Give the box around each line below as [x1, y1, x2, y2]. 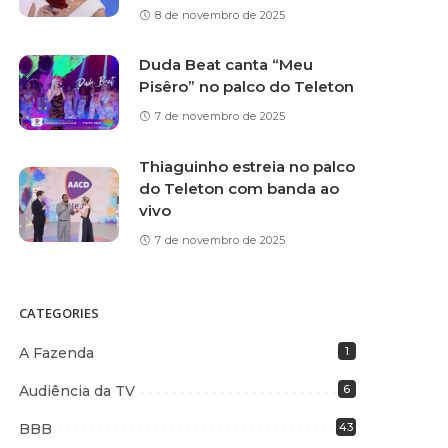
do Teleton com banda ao [139, 178, 340, 198]
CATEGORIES [19, 304, 100, 322]
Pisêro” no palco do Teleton [139, 77, 355, 96]
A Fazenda [19, 344, 95, 362]
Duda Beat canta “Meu [139, 55, 314, 74]
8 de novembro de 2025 [154, 7, 286, 22]
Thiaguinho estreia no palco [139, 156, 356, 176]
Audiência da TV [19, 382, 136, 400]
